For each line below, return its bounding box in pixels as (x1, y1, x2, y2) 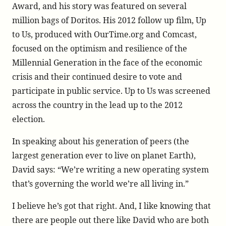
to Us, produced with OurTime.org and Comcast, (12, 29, 197, 40)
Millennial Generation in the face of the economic (12, 57, 202, 68)
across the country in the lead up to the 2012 (12, 99, 183, 110)
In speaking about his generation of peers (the (12, 136, 189, 147)
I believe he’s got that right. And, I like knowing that (12, 200, 211, 211)
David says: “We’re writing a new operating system (12, 164, 209, 175)
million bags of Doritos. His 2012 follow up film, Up (12, 15, 206, 26)
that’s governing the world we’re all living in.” (12, 178, 189, 189)
